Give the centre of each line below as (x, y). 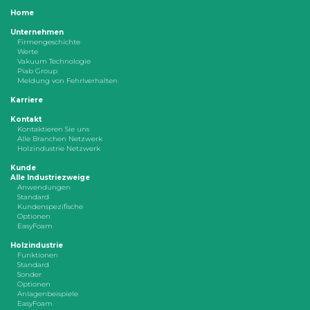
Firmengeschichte (49, 42)
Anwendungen (44, 188)
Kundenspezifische (50, 207)
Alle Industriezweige (50, 178)
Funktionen (38, 255)
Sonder (29, 275)
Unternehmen (37, 33)
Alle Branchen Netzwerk (60, 139)
